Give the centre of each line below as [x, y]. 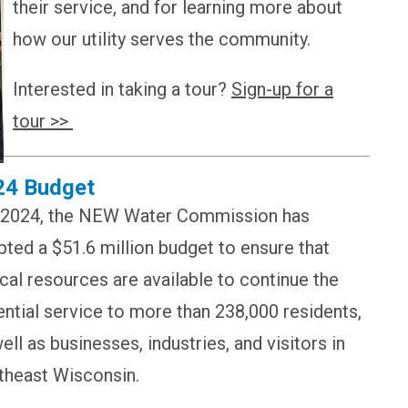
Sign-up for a [282, 90]
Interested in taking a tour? [122, 90]
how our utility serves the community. [162, 40]
